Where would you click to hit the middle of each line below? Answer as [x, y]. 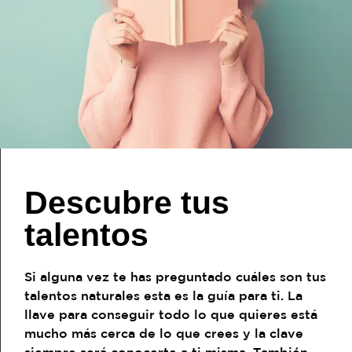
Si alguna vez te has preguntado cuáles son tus [175, 276]
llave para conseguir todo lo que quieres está [171, 314]
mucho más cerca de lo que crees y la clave [164, 333]
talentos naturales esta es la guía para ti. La [163, 295]
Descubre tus [127, 202]
